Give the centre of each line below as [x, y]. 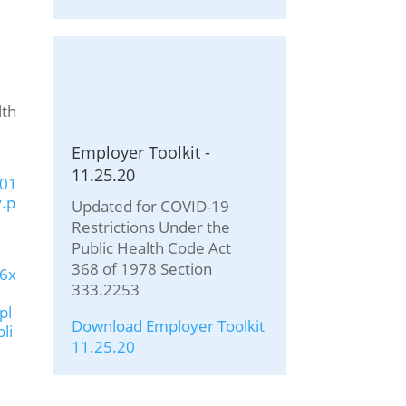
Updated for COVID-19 [150, 207]
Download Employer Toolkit [168, 326]
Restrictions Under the [150, 227]
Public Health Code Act [151, 248]
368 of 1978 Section [141, 269]
